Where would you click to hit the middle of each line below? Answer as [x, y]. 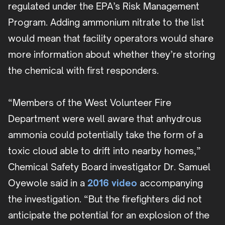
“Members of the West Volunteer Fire [90, 103]
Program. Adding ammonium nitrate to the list [106, 22]
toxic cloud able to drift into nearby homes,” [104, 151]
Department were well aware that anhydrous [105, 119]
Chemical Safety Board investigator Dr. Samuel [109, 167]
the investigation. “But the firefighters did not [105, 199]
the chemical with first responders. [83, 71]
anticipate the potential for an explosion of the [109, 215]
